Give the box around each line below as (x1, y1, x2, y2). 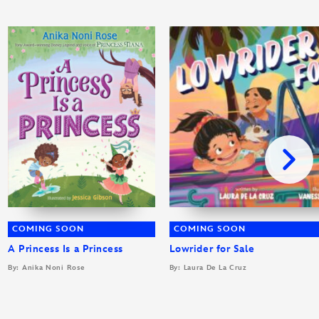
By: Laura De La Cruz (169, 263, 247, 272)
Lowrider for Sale (169, 242, 255, 255)
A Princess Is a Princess (8, 242, 123, 255)
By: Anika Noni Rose (8, 263, 85, 272)
